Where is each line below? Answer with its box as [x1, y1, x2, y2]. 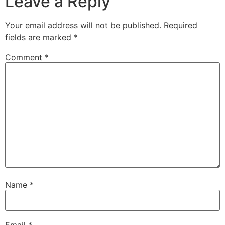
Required [164, 20, 197, 30]
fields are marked [5, 32, 74, 42]
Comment [5, 52, 45, 62]
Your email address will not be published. [5, 20, 161, 30]
